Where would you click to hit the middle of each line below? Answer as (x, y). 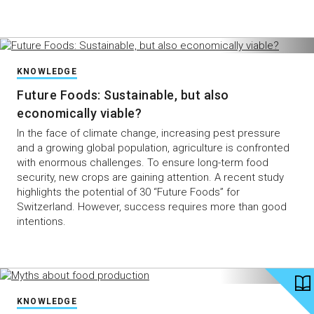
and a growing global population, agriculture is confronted (153, 148)
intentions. (41, 221)
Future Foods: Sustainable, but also (123, 95)
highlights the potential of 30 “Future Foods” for (128, 192)
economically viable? (79, 113)
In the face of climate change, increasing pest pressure (149, 133)
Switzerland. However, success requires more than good (152, 206)
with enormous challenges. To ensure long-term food (143, 162)
